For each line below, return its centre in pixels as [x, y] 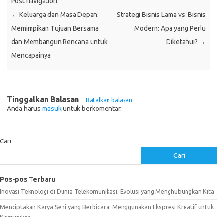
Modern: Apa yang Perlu [170, 28]
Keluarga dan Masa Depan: [59, 15]
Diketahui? [182, 42]
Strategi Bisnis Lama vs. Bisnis [161, 15]
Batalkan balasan [109, 100]
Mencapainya [31, 55]
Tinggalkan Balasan [44, 99]
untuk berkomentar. [92, 108]
